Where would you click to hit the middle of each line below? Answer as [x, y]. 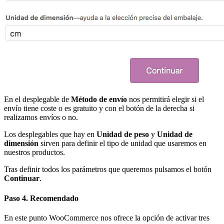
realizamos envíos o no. [41, 117]
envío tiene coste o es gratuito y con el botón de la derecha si [99, 108]
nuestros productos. [34, 152]
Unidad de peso [123, 134]
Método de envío [99, 99]
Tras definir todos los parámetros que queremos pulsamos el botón [108, 169]
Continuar [22, 178]
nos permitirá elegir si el [165, 99]
